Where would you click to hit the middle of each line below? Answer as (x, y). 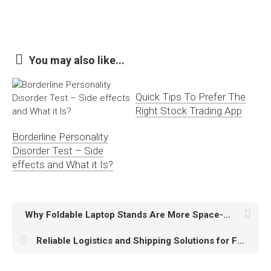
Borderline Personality (60, 137)
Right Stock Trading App (189, 111)
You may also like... (77, 60)
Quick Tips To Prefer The (191, 97)
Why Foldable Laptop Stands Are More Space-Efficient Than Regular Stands (227, 215)
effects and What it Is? (63, 165)
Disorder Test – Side (58, 151)
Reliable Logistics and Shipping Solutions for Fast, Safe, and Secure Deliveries (241, 241)
